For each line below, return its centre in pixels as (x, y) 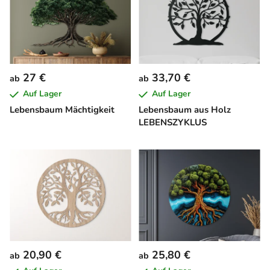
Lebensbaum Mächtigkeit (62, 110)
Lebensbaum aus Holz (185, 110)
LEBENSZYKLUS (173, 123)
